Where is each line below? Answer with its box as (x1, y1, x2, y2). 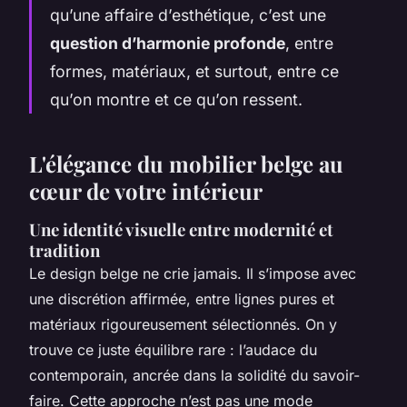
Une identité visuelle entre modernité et (29, 217, 333, 241)
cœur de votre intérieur (29, 175, 263, 205)
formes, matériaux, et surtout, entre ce (50, 61, 339, 81)
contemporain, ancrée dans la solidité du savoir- (29, 365, 360, 384)
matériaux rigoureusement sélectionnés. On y (29, 314, 337, 333)
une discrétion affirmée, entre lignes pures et (29, 289, 334, 308)
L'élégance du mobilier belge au (29, 148, 343, 178)
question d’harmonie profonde (50, 33, 285, 53)
